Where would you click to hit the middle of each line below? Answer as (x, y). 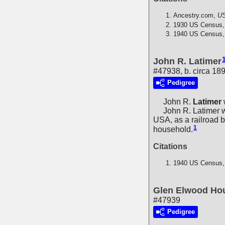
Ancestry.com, (195, 16)
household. (173, 129)
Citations (170, 146)
